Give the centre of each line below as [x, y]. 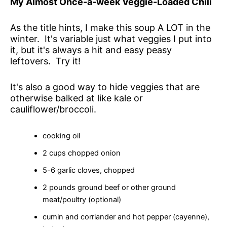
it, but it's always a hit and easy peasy [91, 50]
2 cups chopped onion [81, 153]
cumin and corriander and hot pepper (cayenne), [126, 217]
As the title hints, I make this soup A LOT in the [110, 27]
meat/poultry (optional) [82, 199]
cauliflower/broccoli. [53, 109]
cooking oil [61, 136]
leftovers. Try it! [48, 61]
